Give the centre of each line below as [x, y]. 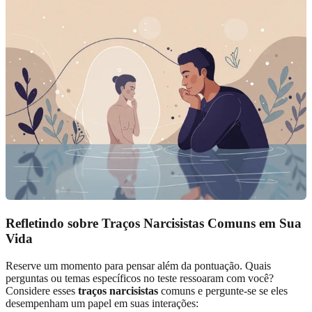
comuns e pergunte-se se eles [223, 290]
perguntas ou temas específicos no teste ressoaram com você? [140, 278]
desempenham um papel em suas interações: [102, 303]
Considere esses [42, 290]
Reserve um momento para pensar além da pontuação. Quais [138, 265]
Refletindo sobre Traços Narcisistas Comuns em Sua [154, 223]
